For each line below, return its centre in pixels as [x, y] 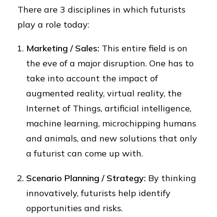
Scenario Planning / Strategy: [86, 178]
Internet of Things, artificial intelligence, [109, 108]
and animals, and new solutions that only [112, 138]
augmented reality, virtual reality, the [104, 93]
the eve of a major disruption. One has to [110, 63]
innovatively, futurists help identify [98, 193]
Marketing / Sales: [63, 48]
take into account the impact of [92, 78]
